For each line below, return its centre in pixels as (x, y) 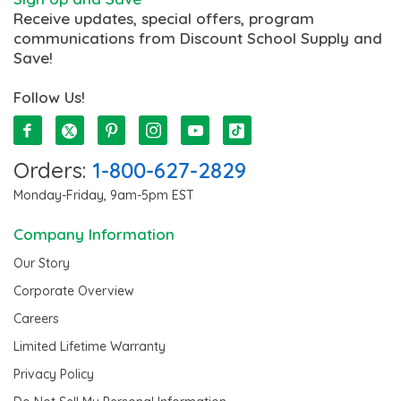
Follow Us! (49, 98)
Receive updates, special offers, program (164, 19)
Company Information (94, 235)
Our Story (42, 264)
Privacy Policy (54, 375)
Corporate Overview (74, 291)
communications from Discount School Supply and (198, 38)
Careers (36, 319)
